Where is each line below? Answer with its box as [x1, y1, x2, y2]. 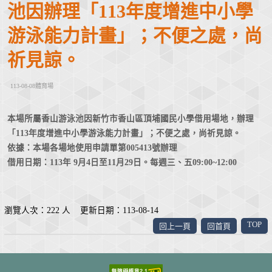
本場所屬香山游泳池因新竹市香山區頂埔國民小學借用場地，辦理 [7, 114, 254, 124]
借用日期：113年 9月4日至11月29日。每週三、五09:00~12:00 [7, 158, 237, 168]
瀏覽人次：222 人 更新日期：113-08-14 [4, 206, 158, 216]
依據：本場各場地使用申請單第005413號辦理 [7, 143, 177, 153]
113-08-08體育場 [10, 83, 53, 90]
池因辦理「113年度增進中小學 [7, 1, 253, 22]
